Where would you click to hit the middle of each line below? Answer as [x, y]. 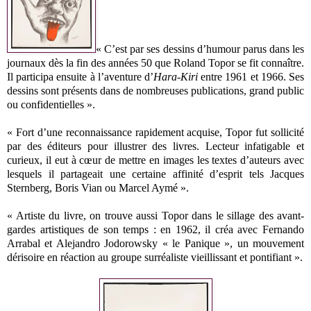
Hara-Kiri [176, 76]
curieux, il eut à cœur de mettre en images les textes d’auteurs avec [155, 160]
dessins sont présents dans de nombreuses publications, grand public [155, 90]
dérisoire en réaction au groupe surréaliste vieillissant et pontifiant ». [155, 257]
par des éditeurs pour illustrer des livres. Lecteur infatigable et [155, 146]
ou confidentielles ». [51, 104]
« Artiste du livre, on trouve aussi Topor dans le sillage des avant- [155, 215]
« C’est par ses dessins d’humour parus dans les [200, 49]
